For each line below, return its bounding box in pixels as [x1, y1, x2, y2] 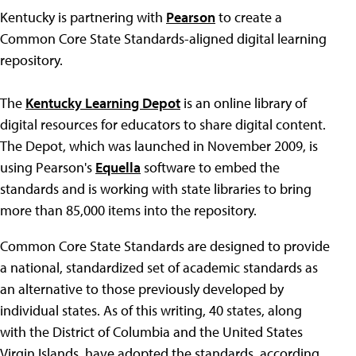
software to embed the [141, 158, 280, 176]
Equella [95, 158, 141, 176]
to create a [215, 8, 282, 26]
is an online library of [180, 94, 307, 112]
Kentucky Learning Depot [25, 94, 180, 112]
